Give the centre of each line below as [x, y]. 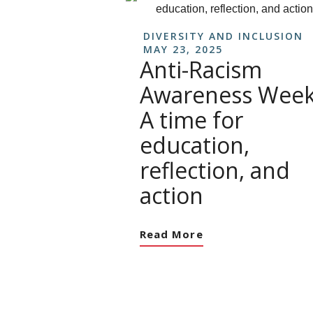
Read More [172, 234]
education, [195, 145]
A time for [191, 120]
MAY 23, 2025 [183, 49]
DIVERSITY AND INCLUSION [223, 36]
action [172, 195]
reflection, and [215, 170]
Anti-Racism [201, 70]
